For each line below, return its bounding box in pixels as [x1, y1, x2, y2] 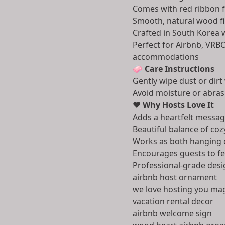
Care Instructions [145, 63, 214, 74]
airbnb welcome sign [133, 208, 212, 219]
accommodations [133, 51, 199, 62]
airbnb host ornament [133, 172, 217, 183]
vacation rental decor [133, 196, 213, 207]
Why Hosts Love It [143, 99, 214, 110]
